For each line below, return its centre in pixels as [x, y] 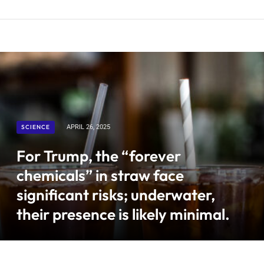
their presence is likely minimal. [123, 214]
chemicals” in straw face [100, 175]
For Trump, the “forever [99, 156]
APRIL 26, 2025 [88, 127]
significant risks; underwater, [116, 194]
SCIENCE [36, 127]
